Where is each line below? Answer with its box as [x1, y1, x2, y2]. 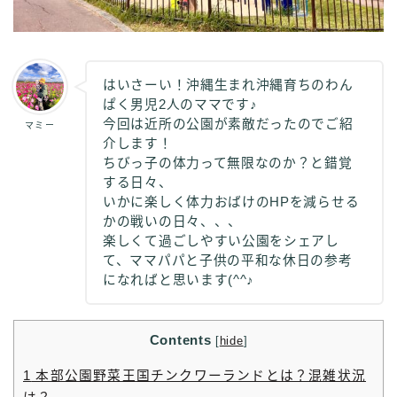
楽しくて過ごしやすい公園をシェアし [103, 234, 339, 249]
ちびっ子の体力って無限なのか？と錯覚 [103, 156, 353, 171]
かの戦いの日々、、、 [103, 214, 242, 230]
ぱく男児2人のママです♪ [103, 97, 258, 113]
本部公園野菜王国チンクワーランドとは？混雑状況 [31, 368, 367, 383]
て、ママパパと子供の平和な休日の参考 [103, 253, 353, 269]
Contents [149, 332, 212, 347]
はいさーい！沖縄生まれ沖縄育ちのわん [103, 78, 354, 93]
